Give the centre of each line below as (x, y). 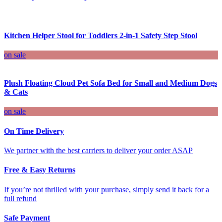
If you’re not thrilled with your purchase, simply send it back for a (107, 189)
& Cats (16, 92)
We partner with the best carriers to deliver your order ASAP (98, 150)
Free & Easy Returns (40, 170)
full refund (20, 198)
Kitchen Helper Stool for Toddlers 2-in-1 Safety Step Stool (101, 35)
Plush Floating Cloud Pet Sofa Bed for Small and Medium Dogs (111, 83)
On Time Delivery (34, 131)
